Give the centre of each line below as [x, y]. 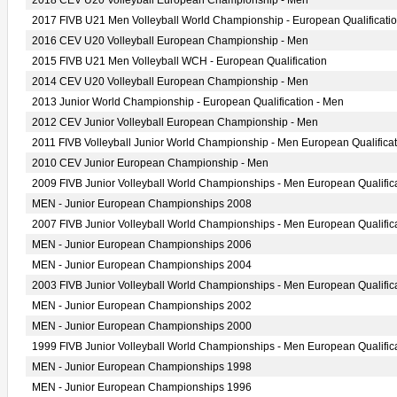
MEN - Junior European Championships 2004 [142, 265]
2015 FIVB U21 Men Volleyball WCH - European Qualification [179, 61]
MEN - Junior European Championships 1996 [142, 387]
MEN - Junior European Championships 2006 [142, 245]
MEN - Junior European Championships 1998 [142, 367]
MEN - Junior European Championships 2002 [142, 306]
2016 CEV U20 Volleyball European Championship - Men [170, 41]
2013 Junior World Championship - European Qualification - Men [188, 102]
